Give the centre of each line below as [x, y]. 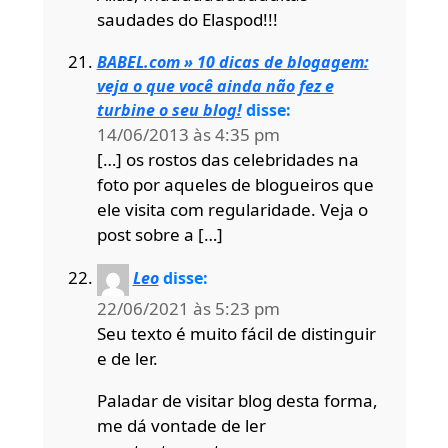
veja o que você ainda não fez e [215, 85]
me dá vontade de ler [181, 425]
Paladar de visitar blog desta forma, [237, 400]
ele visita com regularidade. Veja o [232, 209]
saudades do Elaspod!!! [187, 19]
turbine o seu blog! [169, 109]
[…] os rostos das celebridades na [227, 159]
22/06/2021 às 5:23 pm [188, 308]
